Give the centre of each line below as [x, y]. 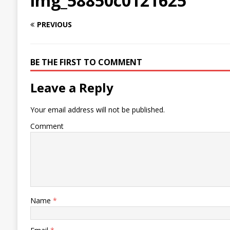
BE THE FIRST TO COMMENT [86, 62]
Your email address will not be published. [97, 110]
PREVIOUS [54, 25]
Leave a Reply [72, 88]
